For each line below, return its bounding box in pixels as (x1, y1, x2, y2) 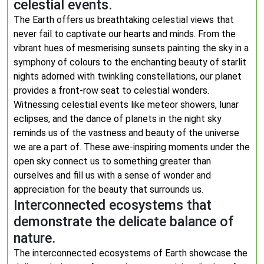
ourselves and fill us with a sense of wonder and (14, 170, 211, 181)
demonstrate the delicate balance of (14, 213, 234, 230)
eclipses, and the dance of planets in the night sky (14, 113, 222, 124)
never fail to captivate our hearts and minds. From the (14, 28, 236, 39)
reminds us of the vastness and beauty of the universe (14, 127, 239, 138)
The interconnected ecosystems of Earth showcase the (14, 247, 247, 259)
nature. (14, 230, 56, 246)
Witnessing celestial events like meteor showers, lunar (14, 99, 239, 110)
